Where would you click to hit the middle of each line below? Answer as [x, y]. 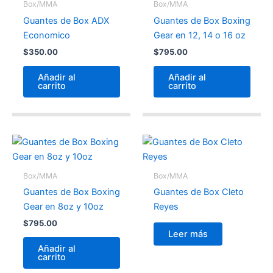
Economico [46, 35]
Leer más [188, 234]
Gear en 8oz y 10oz [63, 206]
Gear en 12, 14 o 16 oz [199, 35]
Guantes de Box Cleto [198, 192]
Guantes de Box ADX [66, 20]
